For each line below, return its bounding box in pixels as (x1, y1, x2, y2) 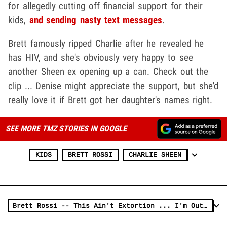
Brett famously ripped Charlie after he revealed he (8, 37, 204, 49)
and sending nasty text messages (29, 14, 163, 26)
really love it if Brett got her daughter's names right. (8, 94, 213, 106)
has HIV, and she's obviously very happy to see (8, 51, 193, 63)
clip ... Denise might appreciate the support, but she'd (8, 80, 218, 92)
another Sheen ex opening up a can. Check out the (8, 65, 209, 78)
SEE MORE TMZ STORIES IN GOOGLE (5, 123, 127, 133)
